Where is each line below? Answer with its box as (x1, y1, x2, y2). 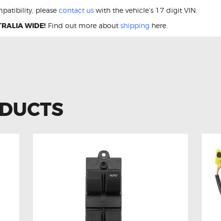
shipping (120, 21, 149, 30)
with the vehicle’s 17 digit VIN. (94, 5, 197, 14)
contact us (59, 5, 94, 14)
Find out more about (46, 21, 120, 30)
